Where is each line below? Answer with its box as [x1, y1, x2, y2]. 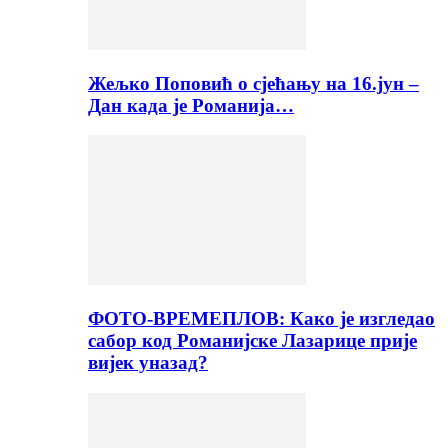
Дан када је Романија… [88, 94, 294, 116]
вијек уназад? [88, 352, 208, 374]
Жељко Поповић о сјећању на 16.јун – [88, 72, 419, 94]
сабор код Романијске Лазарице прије [88, 330, 417, 352]
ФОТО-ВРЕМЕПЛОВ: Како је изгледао [88, 308, 435, 330]
